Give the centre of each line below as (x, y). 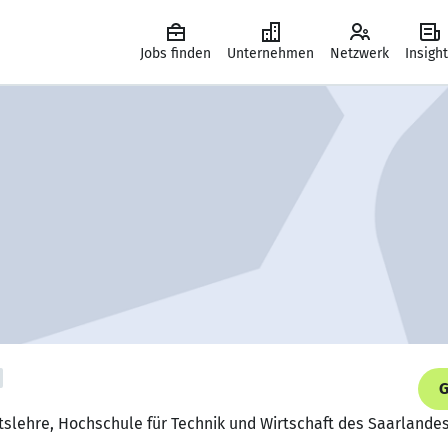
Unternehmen (270, 53)
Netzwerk (359, 53)
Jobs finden (175, 53)
